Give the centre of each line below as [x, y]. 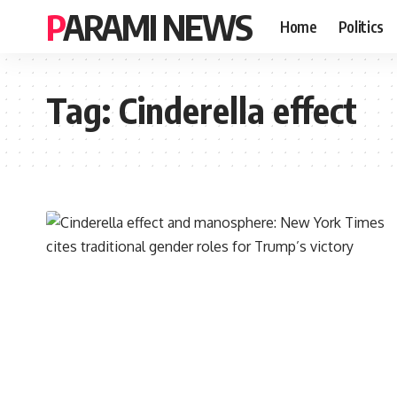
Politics [361, 26]
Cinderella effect [238, 110]
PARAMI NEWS [157, 27]
